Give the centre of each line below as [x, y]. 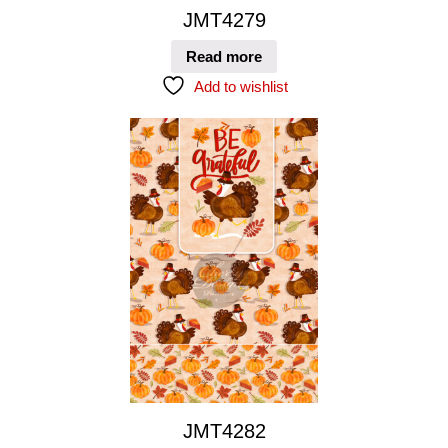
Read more [224, 56]
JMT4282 [224, 430]
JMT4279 [224, 20]
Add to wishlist [240, 86]
